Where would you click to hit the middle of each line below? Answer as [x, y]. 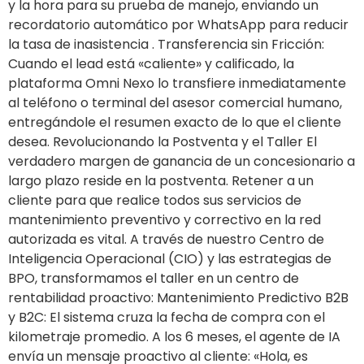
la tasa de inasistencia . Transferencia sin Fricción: [166, 44]
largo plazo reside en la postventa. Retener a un [161, 180]
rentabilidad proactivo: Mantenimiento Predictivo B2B [178, 297]
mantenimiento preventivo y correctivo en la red [165, 219]
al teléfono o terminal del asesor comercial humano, [175, 102]
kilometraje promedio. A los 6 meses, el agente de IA [174, 336]
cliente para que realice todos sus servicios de [155, 200]
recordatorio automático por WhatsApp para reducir [178, 24]
